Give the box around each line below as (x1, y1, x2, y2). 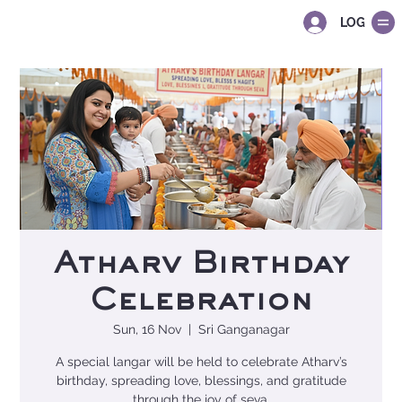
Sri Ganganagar (197, 321, 290, 336)
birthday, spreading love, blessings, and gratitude (56, 372, 346, 388)
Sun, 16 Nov (112, 321, 181, 336)
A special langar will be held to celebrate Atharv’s (55, 354, 347, 369)
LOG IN (340, 14, 382, 30)
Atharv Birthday (53, 250, 349, 280)
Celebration (89, 287, 313, 317)
